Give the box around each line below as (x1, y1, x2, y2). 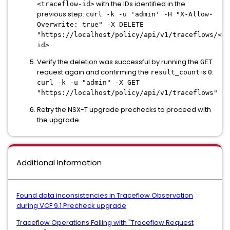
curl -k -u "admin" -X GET (37, 79, 140, 86)
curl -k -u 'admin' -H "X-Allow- (86, 10, 213, 18)
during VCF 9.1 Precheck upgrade (16, 201, 126, 210)
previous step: (37, 9, 86, 19)
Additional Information (16, 157, 102, 168)
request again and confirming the (37, 67, 150, 77)
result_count (150, 68, 200, 76)
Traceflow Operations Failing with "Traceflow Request (16, 218, 194, 227)
